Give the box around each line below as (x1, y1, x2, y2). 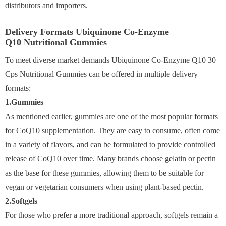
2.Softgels (5, 196, 37, 205)
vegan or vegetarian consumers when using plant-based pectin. (5, 182, 204, 191)
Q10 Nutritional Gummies (5, 37, 107, 47)
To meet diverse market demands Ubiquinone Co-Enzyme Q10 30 (5, 55, 216, 64)
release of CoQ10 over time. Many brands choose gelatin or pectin (5, 154, 216, 163)
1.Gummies (5, 97, 43, 106)
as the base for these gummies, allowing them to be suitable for (5, 168, 204, 177)
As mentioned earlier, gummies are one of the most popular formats (5, 111, 218, 121)
